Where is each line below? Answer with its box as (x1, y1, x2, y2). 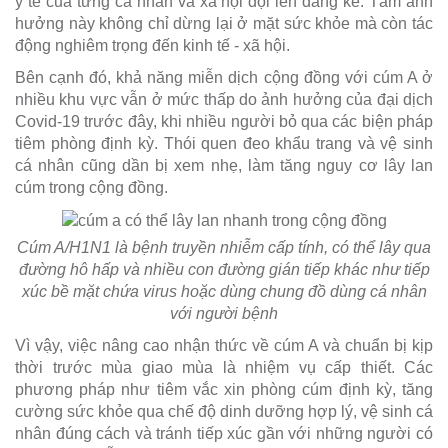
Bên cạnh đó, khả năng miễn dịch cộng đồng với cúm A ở (15, 68, 433, 86)
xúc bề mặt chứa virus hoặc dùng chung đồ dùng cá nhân (21, 282, 427, 300)
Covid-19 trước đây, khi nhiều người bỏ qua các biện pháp (15, 112, 433, 130)
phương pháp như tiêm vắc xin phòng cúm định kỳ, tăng (15, 380, 433, 398)
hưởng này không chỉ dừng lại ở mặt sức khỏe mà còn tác (15, 14, 433, 32)
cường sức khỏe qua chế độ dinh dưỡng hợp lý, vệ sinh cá (15, 402, 433, 420)
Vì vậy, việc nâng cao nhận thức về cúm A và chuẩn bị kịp (15, 336, 433, 354)
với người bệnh (170, 304, 278, 322)
